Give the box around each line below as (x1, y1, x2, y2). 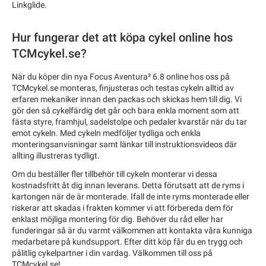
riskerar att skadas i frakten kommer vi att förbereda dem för (12, 202, 233, 213)
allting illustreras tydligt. (12, 151, 100, 161)
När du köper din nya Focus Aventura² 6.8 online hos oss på (12, 72, 230, 82)
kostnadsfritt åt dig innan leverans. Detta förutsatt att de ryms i (12, 180, 244, 190)
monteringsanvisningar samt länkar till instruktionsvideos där (12, 140, 237, 150)
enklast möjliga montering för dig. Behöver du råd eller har (12, 214, 223, 224)
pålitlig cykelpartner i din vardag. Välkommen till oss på (12, 248, 213, 258)
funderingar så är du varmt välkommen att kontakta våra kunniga (12, 225, 252, 235)
